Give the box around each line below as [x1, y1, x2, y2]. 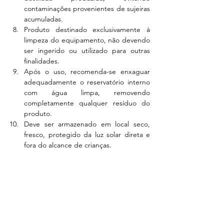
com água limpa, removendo [24, 88, 150, 97]
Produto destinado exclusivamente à [24, 25, 150, 34]
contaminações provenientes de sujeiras [24, 4, 150, 13]
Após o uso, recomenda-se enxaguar [24, 67, 150, 76]
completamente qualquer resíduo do [24, 98, 150, 107]
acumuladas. [24, 14, 63, 23]
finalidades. [24, 56, 59, 65]
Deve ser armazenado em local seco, [24, 119, 150, 128]
